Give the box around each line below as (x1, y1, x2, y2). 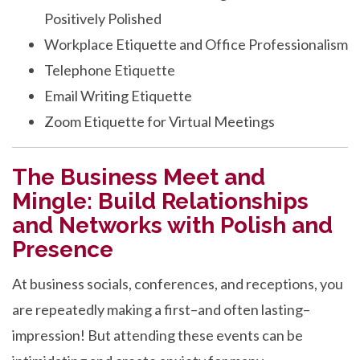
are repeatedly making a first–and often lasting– (12, 301, 310, 318)
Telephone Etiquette (44, 61, 175, 79)
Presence (12, 236, 113, 263)
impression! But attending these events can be (12, 326, 303, 344)
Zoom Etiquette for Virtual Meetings (44, 112, 275, 130)
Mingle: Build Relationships (12, 188, 309, 215)
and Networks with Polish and (12, 212, 333, 239)
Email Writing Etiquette (44, 87, 192, 104)
